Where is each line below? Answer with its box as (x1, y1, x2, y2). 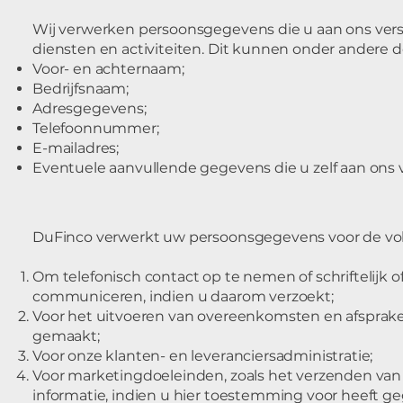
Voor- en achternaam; (32, 60, 184, 77)
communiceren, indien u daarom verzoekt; (32, 288, 334, 305)
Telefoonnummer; (32, 120, 159, 137)
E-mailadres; (32, 139, 120, 157)
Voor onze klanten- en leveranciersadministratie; (32, 347, 373, 364)
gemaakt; (32, 327, 100, 345)
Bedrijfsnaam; (32, 80, 129, 97)
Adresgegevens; (32, 100, 147, 117)
